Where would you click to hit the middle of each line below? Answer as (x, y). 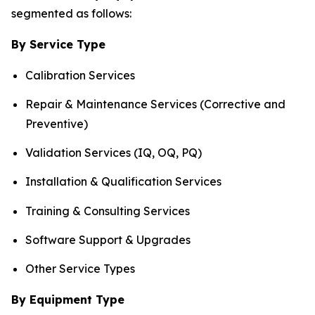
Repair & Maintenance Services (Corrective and (155, 104)
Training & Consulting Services (108, 211)
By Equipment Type (68, 300)
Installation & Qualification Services (123, 182)
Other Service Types (80, 269)
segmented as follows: (71, 13)
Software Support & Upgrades (108, 240)
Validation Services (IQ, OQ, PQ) (114, 153)
